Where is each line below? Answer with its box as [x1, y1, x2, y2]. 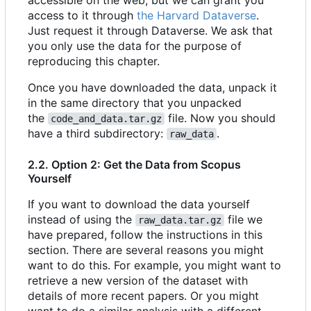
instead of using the [28, 212, 135, 227]
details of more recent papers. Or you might [28, 289, 259, 303]
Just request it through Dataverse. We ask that [28, 24, 273, 38]
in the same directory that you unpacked [28, 96, 242, 110]
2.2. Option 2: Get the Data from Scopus [28, 158, 241, 172]
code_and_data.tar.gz [51, 113, 162, 125]
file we [224, 212, 266, 227]
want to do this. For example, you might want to [28, 258, 281, 273]
